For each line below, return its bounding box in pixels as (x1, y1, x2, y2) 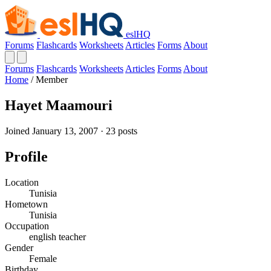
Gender (5, 242, 33, 253)
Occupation (5, 220, 49, 231)
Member (36, 74, 68, 85)
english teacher (29, 231, 86, 242)
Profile (5, 148, 48, 165)
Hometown (5, 198, 48, 209)
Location (5, 177, 39, 188)
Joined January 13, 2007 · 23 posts (5, 125, 137, 136)
